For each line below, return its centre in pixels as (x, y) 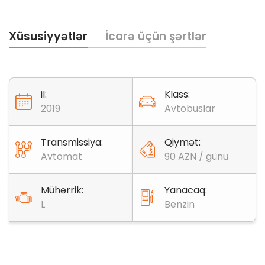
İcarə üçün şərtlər (156, 37)
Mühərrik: (62, 190)
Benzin (180, 205)
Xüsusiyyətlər (48, 37)
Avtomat (62, 157)
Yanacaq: (186, 190)
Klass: (177, 95)
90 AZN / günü (196, 157)
